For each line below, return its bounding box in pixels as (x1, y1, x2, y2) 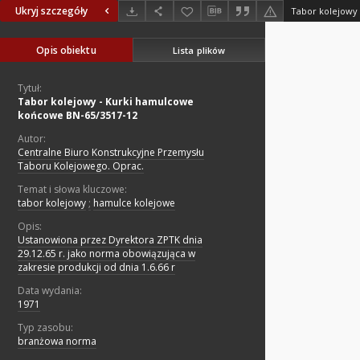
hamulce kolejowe (93, 196, 175, 211)
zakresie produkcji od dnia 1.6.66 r (18, 260, 175, 275)
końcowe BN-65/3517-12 (18, 108, 137, 123)
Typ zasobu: (18, 321, 73, 335)
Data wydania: (18, 284, 82, 298)
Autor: (18, 132, 46, 146)
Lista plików (172, 43, 226, 56)
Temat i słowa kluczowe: (18, 182, 127, 197)
